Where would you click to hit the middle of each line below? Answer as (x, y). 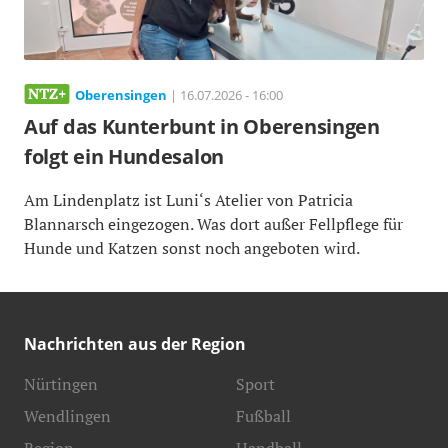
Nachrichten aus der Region (135, 344)
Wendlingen (67, 416)
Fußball (263, 416)
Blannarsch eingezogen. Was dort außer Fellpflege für (213, 224)
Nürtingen (61, 384)
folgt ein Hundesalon (124, 157)
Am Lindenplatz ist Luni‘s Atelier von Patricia (188, 200)
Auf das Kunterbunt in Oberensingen (202, 127)
